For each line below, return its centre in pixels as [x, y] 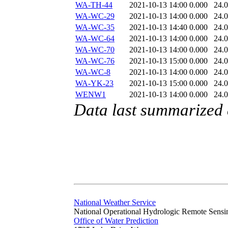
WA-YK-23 [94, 83]
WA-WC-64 [95, 39]
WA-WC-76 [95, 61]
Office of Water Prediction [116, 221]
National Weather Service [115, 203]
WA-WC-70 [95, 50]
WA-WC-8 [93, 72]
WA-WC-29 [95, 16]
